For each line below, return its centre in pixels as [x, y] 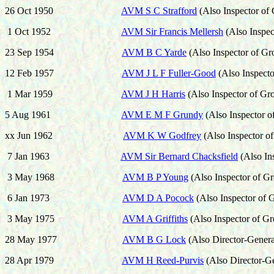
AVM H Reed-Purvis [163, 260]
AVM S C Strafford [159, 11]
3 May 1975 [31, 219]
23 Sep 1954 [29, 52]
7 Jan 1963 [28, 156]
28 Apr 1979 [29, 260]
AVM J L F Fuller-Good [169, 73]
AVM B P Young [155, 177]
